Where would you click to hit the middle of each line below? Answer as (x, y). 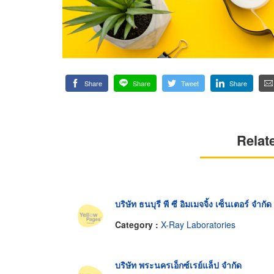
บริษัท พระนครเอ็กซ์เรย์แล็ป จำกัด (178, 265)
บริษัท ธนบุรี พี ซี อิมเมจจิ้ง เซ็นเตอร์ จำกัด (193, 204)
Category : (138, 224)
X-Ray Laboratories (198, 224)
